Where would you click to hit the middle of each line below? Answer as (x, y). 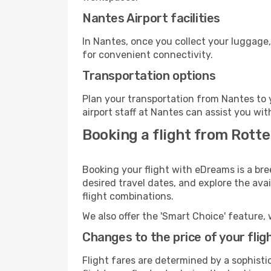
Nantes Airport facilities (151, 18)
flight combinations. (128, 196)
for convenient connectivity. (148, 55)
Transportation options (149, 76)
